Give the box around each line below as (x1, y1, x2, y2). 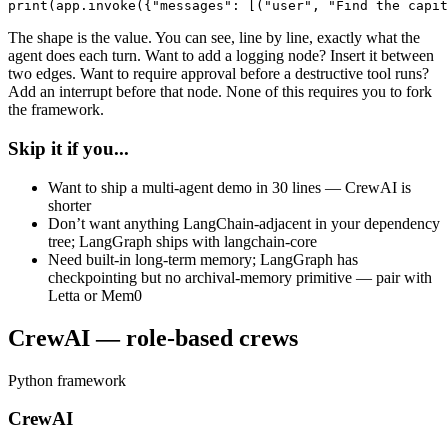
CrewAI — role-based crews (8, 324, 298, 351)
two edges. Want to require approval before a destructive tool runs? (8, 65, 429, 83)
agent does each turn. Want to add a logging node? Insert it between (8, 47, 434, 65)
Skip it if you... (8, 137, 129, 159)
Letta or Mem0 (48, 286, 142, 304)
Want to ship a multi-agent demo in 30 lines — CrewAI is (48, 178, 411, 196)
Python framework (8, 371, 126, 389)
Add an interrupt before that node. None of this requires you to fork (8, 83, 432, 101)
